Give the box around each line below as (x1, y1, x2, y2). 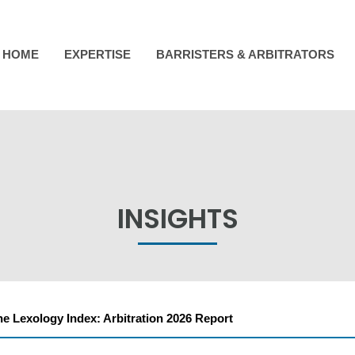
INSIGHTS (116, 200, 239, 239)
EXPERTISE (63, 48, 131, 62)
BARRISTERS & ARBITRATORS (155, 48, 334, 62)
